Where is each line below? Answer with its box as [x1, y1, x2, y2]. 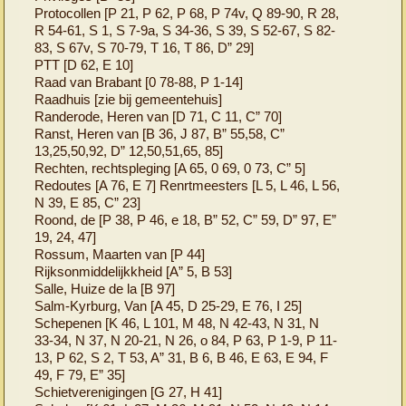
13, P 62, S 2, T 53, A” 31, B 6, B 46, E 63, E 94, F [34, 349, 329, 365]
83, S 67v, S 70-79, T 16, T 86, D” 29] [34, 39, 255, 55]
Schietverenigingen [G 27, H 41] [34, 383, 223, 400]
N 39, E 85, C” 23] [34, 194, 141, 210]
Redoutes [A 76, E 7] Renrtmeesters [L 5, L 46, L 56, [34, 177, 341, 193]
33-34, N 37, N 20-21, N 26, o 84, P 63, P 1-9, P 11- [34, 332, 338, 348]
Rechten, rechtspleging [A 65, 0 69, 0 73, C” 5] [34, 159, 306, 176]
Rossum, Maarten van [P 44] [34, 246, 206, 262]
